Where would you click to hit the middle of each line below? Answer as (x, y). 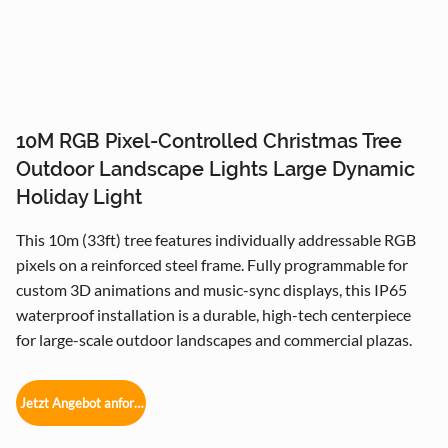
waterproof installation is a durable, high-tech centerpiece (213, 314)
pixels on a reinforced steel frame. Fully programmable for (212, 264)
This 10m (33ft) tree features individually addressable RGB (216, 239)
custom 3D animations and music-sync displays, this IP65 (211, 289)
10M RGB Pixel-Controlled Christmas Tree (209, 140)
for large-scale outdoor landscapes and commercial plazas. (214, 339)
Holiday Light (79, 196)
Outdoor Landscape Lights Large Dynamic (215, 168)
